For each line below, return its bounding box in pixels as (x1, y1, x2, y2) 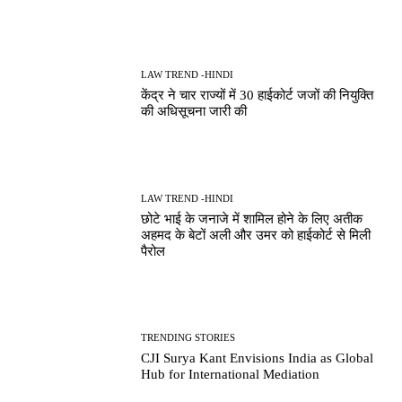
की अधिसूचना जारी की (141, 104, 248, 119)
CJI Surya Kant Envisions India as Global (141, 350, 374, 365)
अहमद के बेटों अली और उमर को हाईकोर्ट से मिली (141, 227, 371, 242)
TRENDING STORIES (141, 331, 236, 343)
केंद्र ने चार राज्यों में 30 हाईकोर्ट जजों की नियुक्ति (141, 88, 374, 103)
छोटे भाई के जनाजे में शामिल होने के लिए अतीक (141, 211, 363, 226)
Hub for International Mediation (141, 366, 320, 381)
